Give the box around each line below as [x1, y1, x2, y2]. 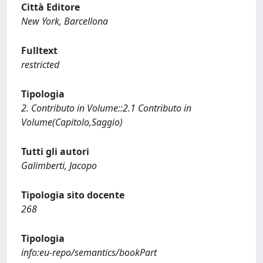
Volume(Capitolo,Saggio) [21, 115, 123, 129]
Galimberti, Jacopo [21, 159, 97, 172]
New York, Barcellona [21, 14, 108, 28]
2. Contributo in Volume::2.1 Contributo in [21, 101, 191, 114]
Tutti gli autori [21, 144, 89, 158]
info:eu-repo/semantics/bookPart [21, 245, 157, 259]
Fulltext [21, 43, 58, 57]
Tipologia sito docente [21, 188, 124, 201]
